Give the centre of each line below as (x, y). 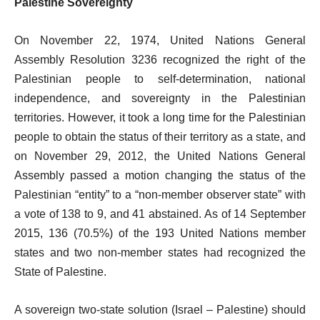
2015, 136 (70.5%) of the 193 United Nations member (160, 233)
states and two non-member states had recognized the (160, 252)
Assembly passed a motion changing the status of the (160, 175)
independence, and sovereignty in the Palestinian (160, 98)
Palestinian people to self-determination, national (160, 79)
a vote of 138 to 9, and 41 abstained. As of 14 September (160, 214)
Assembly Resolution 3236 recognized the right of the (160, 60)
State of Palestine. (60, 272)
